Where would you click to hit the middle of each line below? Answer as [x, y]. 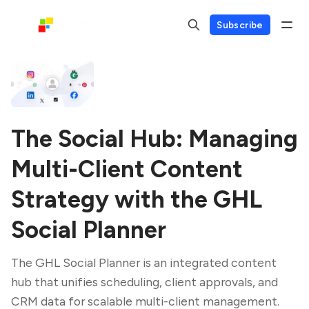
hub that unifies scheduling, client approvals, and [144, 282]
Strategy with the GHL [137, 200]
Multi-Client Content [127, 169]
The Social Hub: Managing [154, 139]
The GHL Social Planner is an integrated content [144, 263]
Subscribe [240, 24]
